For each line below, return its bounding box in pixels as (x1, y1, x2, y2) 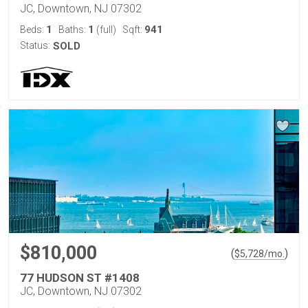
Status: (20, 40, 50, 51)
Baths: (58, 24, 88, 35)
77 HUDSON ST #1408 (20, 271, 140, 285)
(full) (94, 24, 116, 35)
